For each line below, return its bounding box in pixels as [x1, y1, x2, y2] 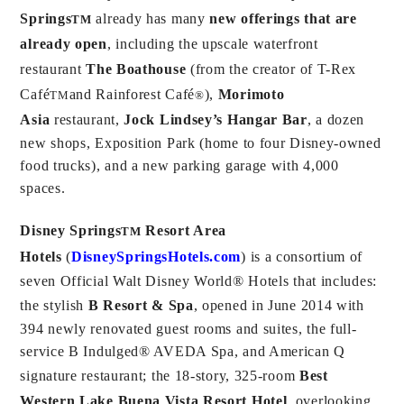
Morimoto [217, 86, 285, 102]
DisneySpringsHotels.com [71, 248, 242, 264]
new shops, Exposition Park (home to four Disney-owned [20, 134, 381, 151]
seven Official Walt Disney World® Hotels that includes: [20, 272, 381, 289]
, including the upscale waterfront [106, 35, 318, 51]
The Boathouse [86, 60, 187, 77]
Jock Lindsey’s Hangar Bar [124, 111, 308, 127]
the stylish [20, 297, 88, 313]
